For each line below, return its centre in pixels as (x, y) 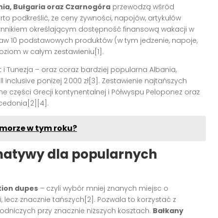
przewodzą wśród (142, 7)
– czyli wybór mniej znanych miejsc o (103, 189)
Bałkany (168, 211)
